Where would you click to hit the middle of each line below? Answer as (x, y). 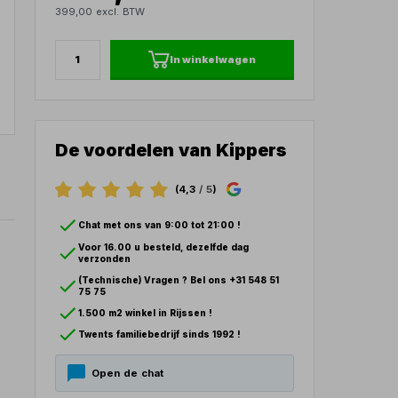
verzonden (105, 259)
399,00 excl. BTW (100, 11)
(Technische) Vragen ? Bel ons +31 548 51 (179, 280)
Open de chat (127, 374)
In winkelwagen (212, 59)
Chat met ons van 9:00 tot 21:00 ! (160, 226)
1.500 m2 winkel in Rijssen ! (146, 314)
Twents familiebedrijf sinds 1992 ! (160, 335)
